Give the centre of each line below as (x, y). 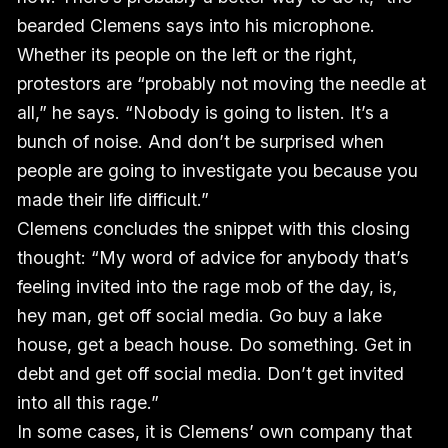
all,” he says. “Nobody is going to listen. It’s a (202, 113)
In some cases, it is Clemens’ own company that (214, 432)
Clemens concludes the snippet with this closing (213, 229)
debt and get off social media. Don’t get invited (210, 374)
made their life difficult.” (112, 200)
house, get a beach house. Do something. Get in (214, 345)
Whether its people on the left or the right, (186, 55)
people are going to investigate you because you (217, 171)
